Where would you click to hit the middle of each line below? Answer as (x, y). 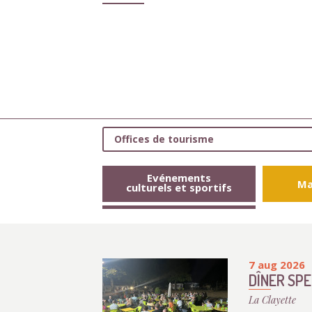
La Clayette (272, 300)
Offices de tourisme (164, 139)
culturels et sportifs (179, 187)
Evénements (179, 178)
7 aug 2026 (277, 265)
